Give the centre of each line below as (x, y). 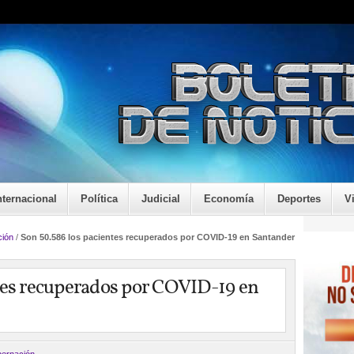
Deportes (299, 199)
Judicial (161, 199)
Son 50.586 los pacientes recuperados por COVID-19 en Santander (158, 237)
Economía (229, 199)
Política (99, 199)
